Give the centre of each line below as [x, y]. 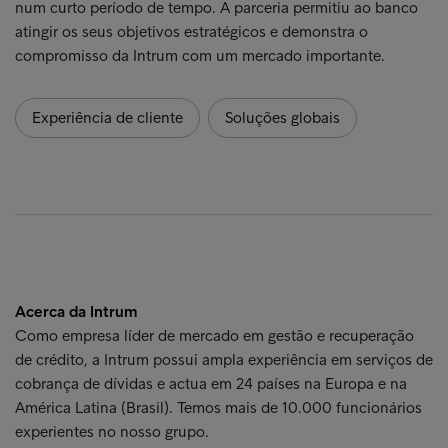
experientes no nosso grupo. [112, 431]
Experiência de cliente [107, 117]
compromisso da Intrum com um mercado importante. [200, 55]
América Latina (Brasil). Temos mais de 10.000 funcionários [218, 407]
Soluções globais [282, 117]
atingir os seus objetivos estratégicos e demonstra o [191, 31]
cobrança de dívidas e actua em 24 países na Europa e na [211, 383]
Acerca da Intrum [76, 311]
